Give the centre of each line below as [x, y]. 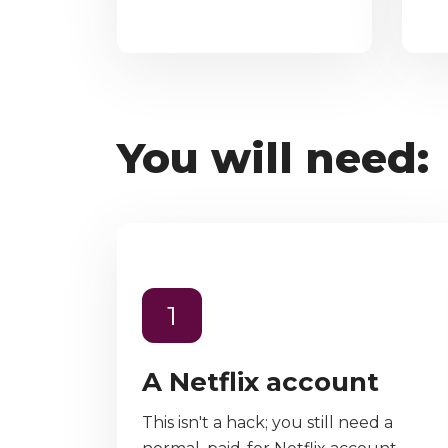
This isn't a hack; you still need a [267, 423]
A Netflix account [260, 382]
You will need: [273, 158]
